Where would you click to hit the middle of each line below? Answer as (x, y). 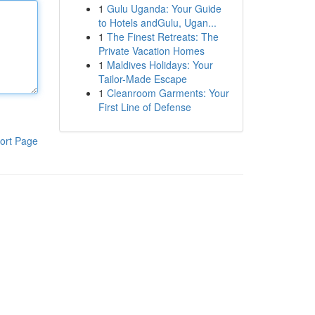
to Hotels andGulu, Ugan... (157, 22)
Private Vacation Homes (151, 51)
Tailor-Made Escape (142, 79)
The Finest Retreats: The (162, 37)
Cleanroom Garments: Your (168, 93)
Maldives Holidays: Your (160, 65)
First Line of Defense (144, 107)
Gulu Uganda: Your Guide (164, 8)
